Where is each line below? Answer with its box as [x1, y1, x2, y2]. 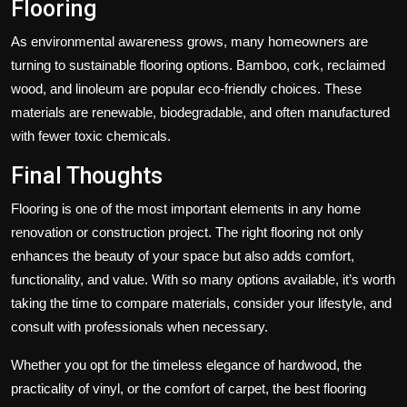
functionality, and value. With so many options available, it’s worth [11, 271, 395, 287]
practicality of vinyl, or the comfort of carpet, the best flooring [11, 380, 366, 396]
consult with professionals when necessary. [11, 318, 268, 334]
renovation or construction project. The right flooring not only [11, 223, 363, 240]
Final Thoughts [11, 162, 163, 189]
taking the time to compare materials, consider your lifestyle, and [11, 294, 392, 311]
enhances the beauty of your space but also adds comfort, [11, 247, 354, 263]
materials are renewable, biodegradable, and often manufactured [11, 104, 390, 120]
